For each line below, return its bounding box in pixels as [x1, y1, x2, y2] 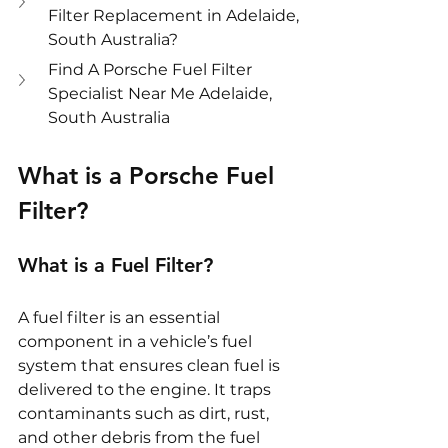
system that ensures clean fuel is [18, 356, 284, 376]
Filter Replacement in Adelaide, [48, 6, 303, 26]
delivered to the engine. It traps [18, 380, 275, 400]
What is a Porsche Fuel [18, 161, 281, 191]
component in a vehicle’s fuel [18, 332, 256, 352]
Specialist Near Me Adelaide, [48, 84, 276, 104]
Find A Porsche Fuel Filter [48, 60, 256, 80]
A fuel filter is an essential [18, 308, 224, 328]
